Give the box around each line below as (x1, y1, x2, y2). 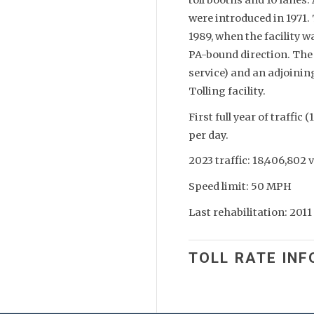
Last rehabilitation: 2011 (189, 206, 312, 219)
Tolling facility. (189, 84, 266, 97)
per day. (189, 128, 228, 142)
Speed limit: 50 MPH (189, 180, 292, 193)
